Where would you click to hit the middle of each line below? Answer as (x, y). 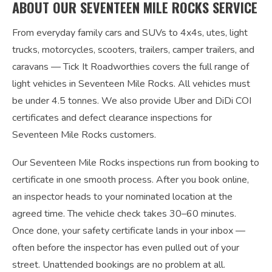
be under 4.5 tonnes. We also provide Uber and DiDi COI (132, 101)
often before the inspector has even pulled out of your (126, 248)
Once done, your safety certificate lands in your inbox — (129, 231)
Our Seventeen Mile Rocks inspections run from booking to (136, 163)
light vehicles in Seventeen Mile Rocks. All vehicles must (131, 84)
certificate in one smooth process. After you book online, (131, 180)
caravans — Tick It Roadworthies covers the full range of (131, 67)
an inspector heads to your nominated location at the (122, 197)
